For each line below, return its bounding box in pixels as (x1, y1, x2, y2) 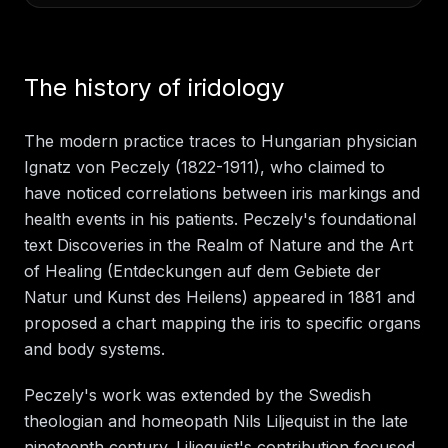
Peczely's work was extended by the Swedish (24, 384, 371, 405)
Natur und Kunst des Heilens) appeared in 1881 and (24, 286, 415, 307)
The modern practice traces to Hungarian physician (24, 130, 417, 151)
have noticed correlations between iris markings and (24, 182, 420, 203)
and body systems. (24, 338, 165, 359)
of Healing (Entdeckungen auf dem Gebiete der (24, 260, 381, 281)
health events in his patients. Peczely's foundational (24, 208, 416, 229)
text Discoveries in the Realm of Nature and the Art (24, 234, 413, 255)
